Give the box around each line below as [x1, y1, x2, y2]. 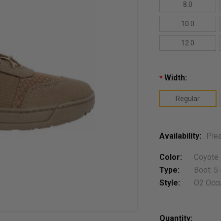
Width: [164, 73, 187, 82]
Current [159, 207, 189, 216]
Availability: [159, 131, 202, 141]
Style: [159, 178, 181, 187]
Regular [176, 95, 200, 103]
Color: [159, 152, 183, 162]
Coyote [194, 152, 219, 162]
